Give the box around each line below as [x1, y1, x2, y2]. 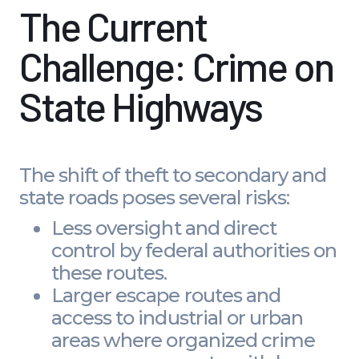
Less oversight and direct [51, 216, 276, 240]
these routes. [51, 261, 167, 285]
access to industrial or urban [51, 306, 304, 330]
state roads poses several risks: [19, 186, 290, 210]
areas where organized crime [51, 329, 316, 353]
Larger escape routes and [51, 284, 280, 308]
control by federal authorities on [51, 239, 337, 263]
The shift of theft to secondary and [19, 163, 327, 188]
